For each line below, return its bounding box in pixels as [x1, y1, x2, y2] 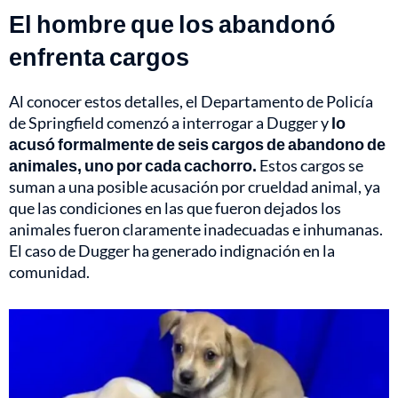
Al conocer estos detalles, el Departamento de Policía [9, 92, 373, 112]
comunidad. [9, 262, 90, 283]
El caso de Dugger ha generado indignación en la [9, 241, 335, 261]
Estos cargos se [257, 155, 363, 176]
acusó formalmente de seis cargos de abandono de [9, 134, 386, 155]
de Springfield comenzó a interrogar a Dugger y [9, 113, 331, 133]
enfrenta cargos [9, 42, 189, 72]
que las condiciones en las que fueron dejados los [9, 198, 341, 219]
